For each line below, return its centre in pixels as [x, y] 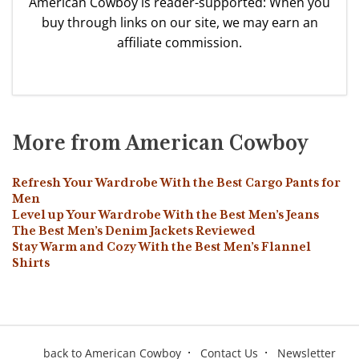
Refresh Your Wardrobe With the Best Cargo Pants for [176, 182]
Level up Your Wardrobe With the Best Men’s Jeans [165, 214]
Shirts [31, 262]
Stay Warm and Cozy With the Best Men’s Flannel [161, 246]
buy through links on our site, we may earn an [179, 22]
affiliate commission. [179, 42]
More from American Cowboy [160, 142]
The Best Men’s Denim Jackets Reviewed [134, 230]
